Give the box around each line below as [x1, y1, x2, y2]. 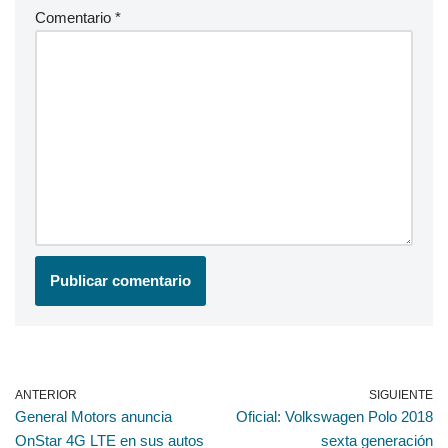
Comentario [35, 8, 115, 26]
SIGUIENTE [369, 387, 433, 402]
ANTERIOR [15, 387, 77, 402]
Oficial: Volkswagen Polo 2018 [236, 407, 433, 425]
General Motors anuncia [15, 407, 172, 425]
